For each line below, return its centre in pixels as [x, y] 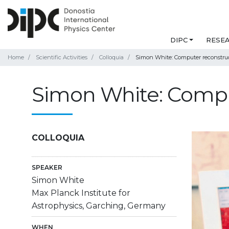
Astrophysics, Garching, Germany [99, 206]
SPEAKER [47, 168]
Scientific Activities [62, 58]
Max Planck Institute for [81, 193]
